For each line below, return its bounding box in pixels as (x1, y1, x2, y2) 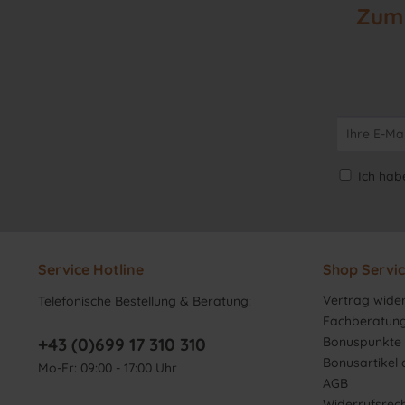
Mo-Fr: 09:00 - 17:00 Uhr (38, 359, 177, 376)
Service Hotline (38, 259, 144, 278)
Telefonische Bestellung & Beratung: (38, 292, 251, 309)
